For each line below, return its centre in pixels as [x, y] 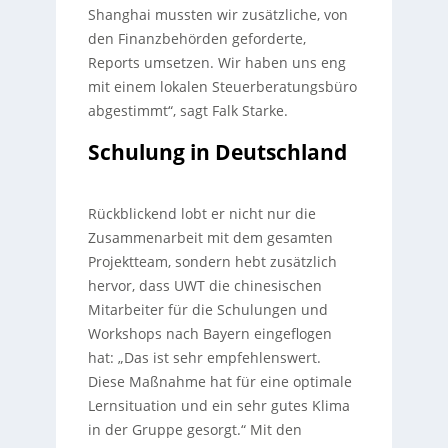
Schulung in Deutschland [217, 151]
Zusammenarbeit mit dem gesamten [210, 237]
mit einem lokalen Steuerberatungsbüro [222, 86]
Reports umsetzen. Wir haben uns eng [216, 62]
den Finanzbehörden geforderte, [196, 38]
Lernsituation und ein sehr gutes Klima [218, 405]
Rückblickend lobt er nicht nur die [201, 213]
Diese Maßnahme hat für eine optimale [219, 381]
